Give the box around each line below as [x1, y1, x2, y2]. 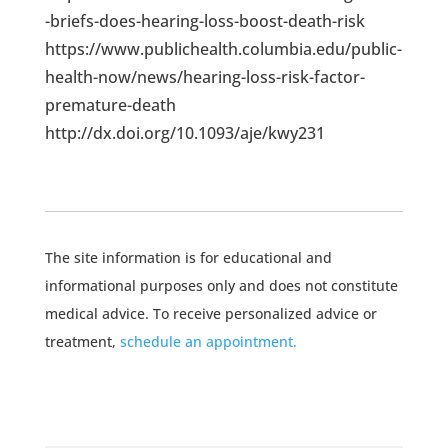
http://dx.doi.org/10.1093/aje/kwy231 [44, 121, 325, 144]
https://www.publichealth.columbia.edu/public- [44, 37, 402, 60]
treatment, [44, 331, 120, 351]
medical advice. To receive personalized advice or [44, 303, 377, 323]
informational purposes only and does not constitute [44, 275, 398, 295]
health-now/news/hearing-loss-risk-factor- [44, 65, 365, 88]
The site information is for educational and [44, 247, 332, 267]
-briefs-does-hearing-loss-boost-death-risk [44, 9, 365, 32]
